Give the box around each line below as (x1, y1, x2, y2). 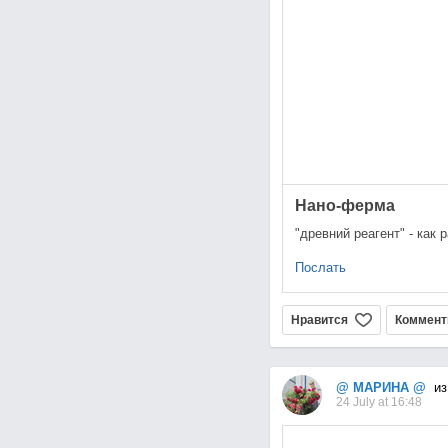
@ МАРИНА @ (335, 380, 426, 396)
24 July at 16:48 (335, 395, 422, 410)
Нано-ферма (294, 197, 395, 215)
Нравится (290, 313, 348, 328)
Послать (294, 260, 346, 276)
